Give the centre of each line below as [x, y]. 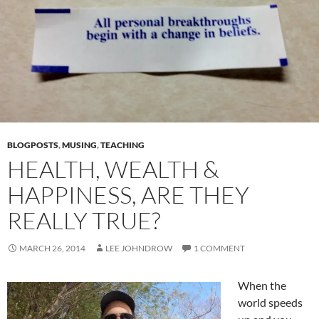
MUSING [79, 145]
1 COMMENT [219, 248]
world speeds [270, 302]
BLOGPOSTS [33, 145]
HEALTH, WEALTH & [113, 169]
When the [262, 285]
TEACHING [122, 145]
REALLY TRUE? [84, 220]
